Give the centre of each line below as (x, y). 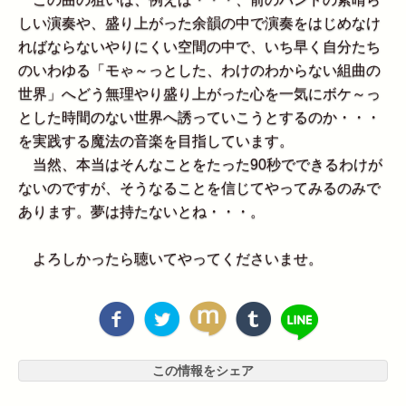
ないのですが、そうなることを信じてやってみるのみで (199, 188)
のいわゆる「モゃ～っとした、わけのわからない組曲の (199, 71)
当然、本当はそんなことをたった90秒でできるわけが (200, 165)
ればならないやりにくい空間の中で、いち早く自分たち (199, 47)
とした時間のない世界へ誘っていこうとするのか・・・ (199, 118)
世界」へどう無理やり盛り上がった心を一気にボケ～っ (199, 94)
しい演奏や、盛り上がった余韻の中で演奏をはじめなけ (199, 24)
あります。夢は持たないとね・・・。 (141, 212)
